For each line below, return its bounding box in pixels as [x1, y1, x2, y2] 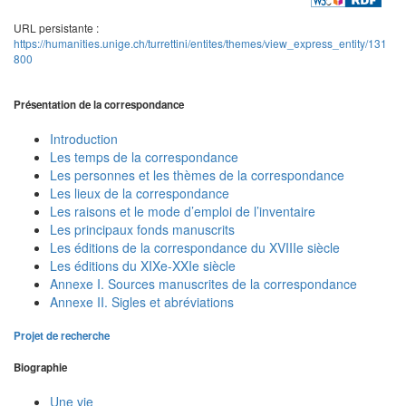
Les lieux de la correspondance [50, 184, 229, 203]
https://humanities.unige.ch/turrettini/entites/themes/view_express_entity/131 [14, 35, 387, 52]
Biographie [14, 360, 67, 376]
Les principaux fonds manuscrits [50, 220, 235, 239]
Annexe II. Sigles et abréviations [50, 293, 234, 312]
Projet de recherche [14, 327, 110, 343]
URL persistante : [14, 20, 99, 36]
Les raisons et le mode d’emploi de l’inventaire [50, 202, 315, 221]
